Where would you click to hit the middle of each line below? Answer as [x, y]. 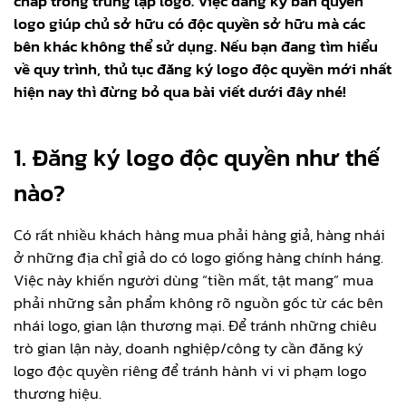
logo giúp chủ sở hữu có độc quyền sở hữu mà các [189, 23]
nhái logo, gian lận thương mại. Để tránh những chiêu [195, 325]
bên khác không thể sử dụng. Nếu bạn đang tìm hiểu [196, 46]
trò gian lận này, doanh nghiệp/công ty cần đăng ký [188, 348]
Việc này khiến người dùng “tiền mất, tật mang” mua [193, 280]
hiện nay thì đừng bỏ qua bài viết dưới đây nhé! [182, 91]
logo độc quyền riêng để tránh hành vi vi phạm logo [190, 370]
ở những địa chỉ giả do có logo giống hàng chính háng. [198, 257]
